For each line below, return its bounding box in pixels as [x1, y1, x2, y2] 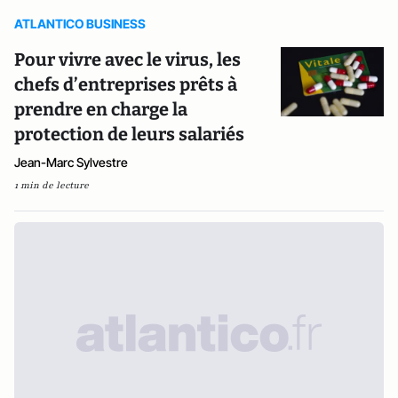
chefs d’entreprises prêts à [14, 74, 237, 95]
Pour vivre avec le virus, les [14, 49, 241, 70]
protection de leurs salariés [14, 123, 244, 145]
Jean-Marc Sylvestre [14, 155, 128, 170]
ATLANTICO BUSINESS [14, 16, 146, 31]
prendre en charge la [14, 99, 187, 120]
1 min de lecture [14, 179, 89, 192]
